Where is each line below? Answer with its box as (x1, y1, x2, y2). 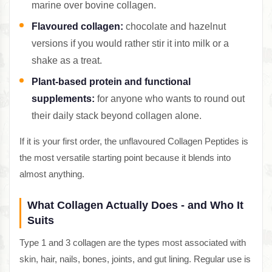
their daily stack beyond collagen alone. (32, 110, 202, 121)
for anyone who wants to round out (95, 93, 245, 104)
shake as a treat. (32, 55, 102, 66)
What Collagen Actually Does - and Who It (27, 199, 243, 212)
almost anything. (19, 169, 84, 180)
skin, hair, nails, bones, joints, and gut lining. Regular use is (19, 254, 251, 265)
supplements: (32, 93, 95, 104)
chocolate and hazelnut (123, 21, 226, 32)
